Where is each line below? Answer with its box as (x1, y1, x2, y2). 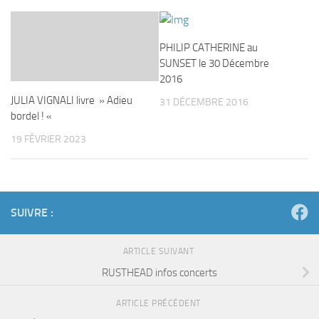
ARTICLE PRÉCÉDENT (116, 298, 203, 309)
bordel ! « (11, 110, 54, 122)
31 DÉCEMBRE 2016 (159, 96, 249, 108)
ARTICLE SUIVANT (122, 246, 197, 257)
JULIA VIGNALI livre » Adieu (11, 94, 132, 107)
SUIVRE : (11, 206, 53, 220)
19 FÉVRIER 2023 (11, 133, 86, 145)
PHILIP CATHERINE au (159, 41, 258, 54)
